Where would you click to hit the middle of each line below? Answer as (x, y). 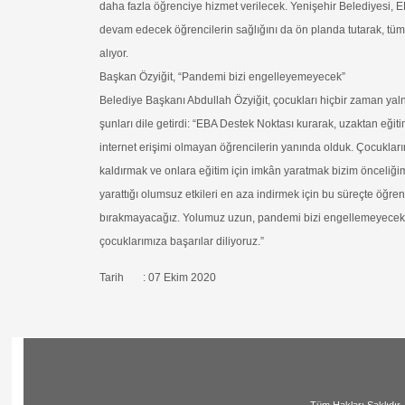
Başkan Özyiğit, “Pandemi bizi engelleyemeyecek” (223, 77)
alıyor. (114, 53)
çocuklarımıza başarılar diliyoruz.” (182, 241)
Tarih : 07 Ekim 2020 (158, 278)
